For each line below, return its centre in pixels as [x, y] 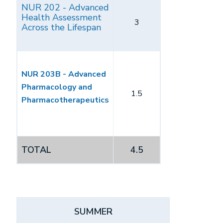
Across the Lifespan [61, 27]
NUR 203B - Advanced [64, 74]
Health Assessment [61, 17]
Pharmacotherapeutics [65, 100]
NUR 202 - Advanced [65, 7]
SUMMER [93, 212]
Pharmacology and [57, 87]
